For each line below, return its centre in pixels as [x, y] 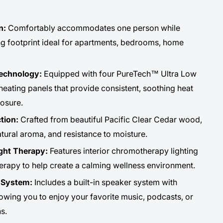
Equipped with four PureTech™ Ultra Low [120, 73]
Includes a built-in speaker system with [106, 182]
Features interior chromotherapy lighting [123, 151]
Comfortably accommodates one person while [94, 28]
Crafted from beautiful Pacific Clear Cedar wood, [111, 119]
